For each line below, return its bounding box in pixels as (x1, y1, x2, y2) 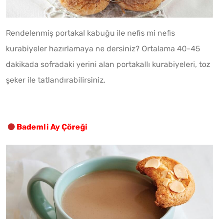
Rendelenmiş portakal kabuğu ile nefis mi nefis (6, 28, 175, 38)
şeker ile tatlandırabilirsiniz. (6, 75, 106, 85)
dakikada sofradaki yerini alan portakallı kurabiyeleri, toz (6, 59, 210, 69)
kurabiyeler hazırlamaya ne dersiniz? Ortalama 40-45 (6, 44, 200, 53)
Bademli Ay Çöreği (17, 122, 88, 131)
